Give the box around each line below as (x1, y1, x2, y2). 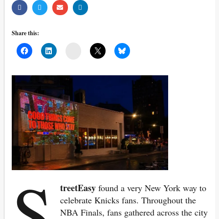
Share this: (12, 29, 39, 38)
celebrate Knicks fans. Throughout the (60, 194, 197, 206)
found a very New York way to (96, 182, 207, 194)
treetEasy (60, 181, 96, 195)
